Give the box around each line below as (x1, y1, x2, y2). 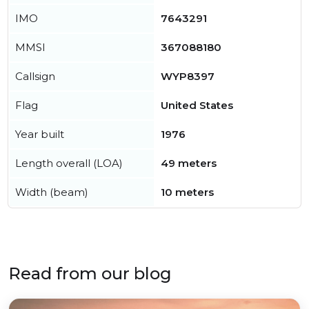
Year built (15, 128, 64, 141)
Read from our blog (8, 263, 172, 283)
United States (161, 99, 233, 112)
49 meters (161, 157, 217, 170)
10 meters (161, 186, 214, 199)
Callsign (15, 70, 55, 83)
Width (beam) (15, 186, 88, 199)
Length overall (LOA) (15, 157, 123, 170)
